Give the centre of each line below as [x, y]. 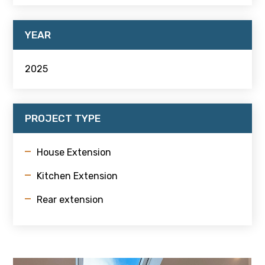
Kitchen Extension [77, 176]
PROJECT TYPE [63, 118]
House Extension [74, 152]
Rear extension [70, 199]
